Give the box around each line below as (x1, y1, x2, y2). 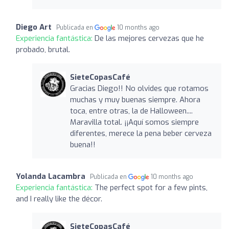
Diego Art (16, 21, 52, 32)
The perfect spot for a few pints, (95, 182, 208, 193)
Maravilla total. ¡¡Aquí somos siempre (70, 117, 199, 127)
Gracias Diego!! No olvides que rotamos (70, 83, 209, 94)
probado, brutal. (16, 44, 70, 55)
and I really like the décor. (16, 193, 102, 204)
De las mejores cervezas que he (95, 33, 204, 43)
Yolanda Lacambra (16, 171, 85, 181)
